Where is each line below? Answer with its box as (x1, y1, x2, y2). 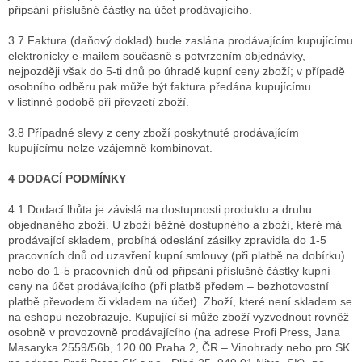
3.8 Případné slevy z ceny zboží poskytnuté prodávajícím (8, 126, 299, 140)
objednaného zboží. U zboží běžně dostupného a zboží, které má (8, 218, 342, 232)
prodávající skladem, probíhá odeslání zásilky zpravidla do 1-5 (8, 234, 326, 247)
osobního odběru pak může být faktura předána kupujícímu (8, 80, 311, 94)
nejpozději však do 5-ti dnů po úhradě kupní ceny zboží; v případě (8, 65, 345, 78)
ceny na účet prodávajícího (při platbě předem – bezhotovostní (8, 280, 329, 293)
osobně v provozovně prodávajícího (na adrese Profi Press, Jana (8, 326, 340, 339)
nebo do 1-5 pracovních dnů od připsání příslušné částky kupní (8, 264, 330, 278)
